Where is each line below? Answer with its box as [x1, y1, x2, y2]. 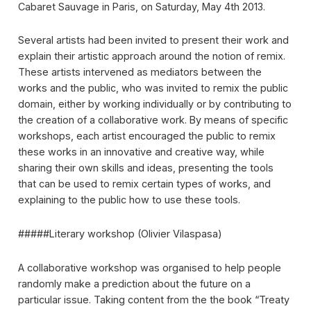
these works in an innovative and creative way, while [17, 146, 264, 158]
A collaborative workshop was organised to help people [17, 261, 281, 274]
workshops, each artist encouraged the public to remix [17, 130, 276, 142]
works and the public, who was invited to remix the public [17, 82, 288, 94]
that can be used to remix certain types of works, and [17, 178, 271, 190]
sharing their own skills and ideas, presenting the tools [17, 162, 274, 174]
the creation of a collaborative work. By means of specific [17, 114, 288, 126]
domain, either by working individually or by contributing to [17, 98, 292, 110]
